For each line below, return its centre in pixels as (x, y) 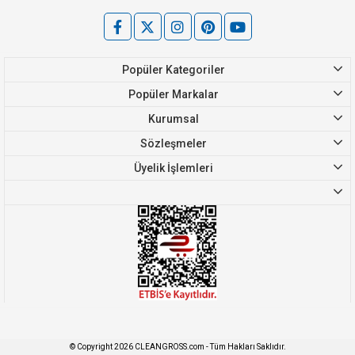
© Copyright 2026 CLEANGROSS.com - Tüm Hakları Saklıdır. (177, 346)
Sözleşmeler (173, 143)
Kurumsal (173, 118)
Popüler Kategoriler (173, 69)
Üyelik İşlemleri (173, 168)
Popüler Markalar (173, 94)
